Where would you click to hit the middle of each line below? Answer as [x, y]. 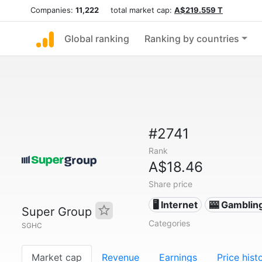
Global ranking [97, 39]
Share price [170, 184]
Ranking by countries [192, 39]
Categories [169, 223]
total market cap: [137, 10]
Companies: [53, 10]
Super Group [58, 212]
